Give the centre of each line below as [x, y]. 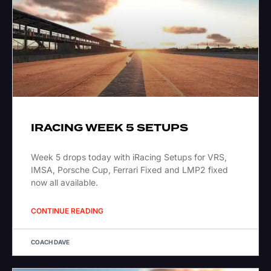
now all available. [66, 183]
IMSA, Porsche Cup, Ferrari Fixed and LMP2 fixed [129, 170]
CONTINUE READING [67, 211]
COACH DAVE [50, 242]
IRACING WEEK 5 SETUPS [109, 128]
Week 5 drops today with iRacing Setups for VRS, [129, 157]
